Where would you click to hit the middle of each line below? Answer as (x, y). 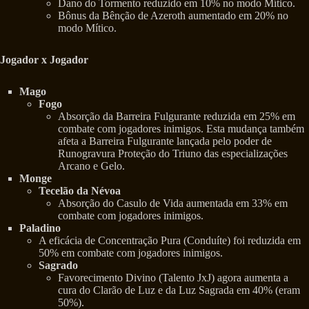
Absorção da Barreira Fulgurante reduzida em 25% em (177, 117)
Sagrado (58, 266)
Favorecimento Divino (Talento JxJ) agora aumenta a (173, 278)
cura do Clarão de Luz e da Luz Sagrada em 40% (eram (179, 290)
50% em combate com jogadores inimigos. (131, 253)
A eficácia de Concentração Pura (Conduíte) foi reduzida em (170, 241)
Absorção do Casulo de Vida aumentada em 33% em (173, 203)
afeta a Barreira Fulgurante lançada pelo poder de (165, 141)
